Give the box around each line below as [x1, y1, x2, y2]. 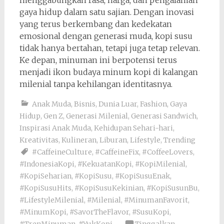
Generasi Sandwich [130, 111, 196, 121]
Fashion [139, 99, 167, 109]
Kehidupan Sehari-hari [93, 123, 173, 133]
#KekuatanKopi [77, 159, 132, 169]
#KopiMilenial [134, 159, 185, 169]
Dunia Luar [98, 99, 137, 109]
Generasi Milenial [65, 111, 128, 121]
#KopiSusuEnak [114, 171, 170, 181]
